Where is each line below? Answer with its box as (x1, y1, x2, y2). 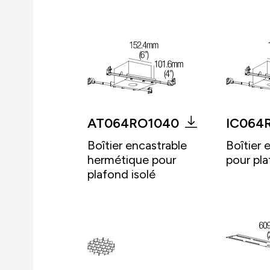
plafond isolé (87, 166, 155, 181)
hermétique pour (87, 152, 176, 167)
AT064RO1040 (87, 115, 179, 131)
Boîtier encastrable (87, 137, 187, 152)
